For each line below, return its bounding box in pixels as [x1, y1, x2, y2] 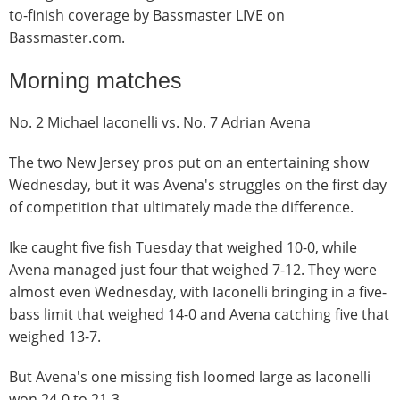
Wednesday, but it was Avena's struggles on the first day [9, 174, 387, 195]
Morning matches [9, 67, 182, 93]
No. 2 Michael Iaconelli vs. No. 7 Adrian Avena [9, 112, 311, 132]
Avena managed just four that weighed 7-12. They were [9, 259, 377, 279]
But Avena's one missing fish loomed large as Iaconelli [9, 366, 371, 387]
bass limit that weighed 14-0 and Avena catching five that [9, 304, 389, 324]
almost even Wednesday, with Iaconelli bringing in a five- [9, 281, 387, 302]
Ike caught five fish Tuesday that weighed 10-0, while [9, 237, 357, 257]
